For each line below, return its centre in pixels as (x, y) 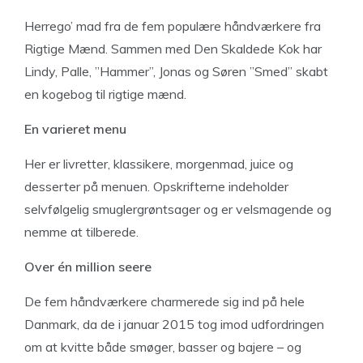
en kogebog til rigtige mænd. (105, 94)
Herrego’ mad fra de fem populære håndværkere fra (173, 26)
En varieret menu (75, 129)
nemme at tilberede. (81, 232)
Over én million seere (88, 267)
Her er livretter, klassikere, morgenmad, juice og (159, 164)
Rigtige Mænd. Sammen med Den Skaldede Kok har (173, 49)
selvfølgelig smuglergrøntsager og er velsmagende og (178, 209)
